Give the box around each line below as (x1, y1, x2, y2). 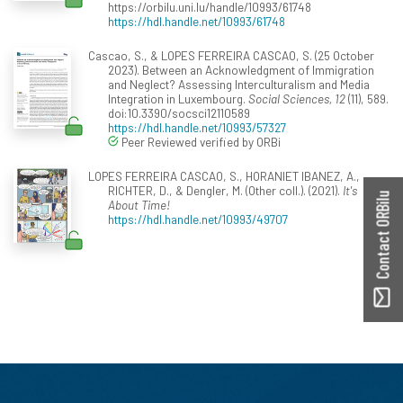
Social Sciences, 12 (248, 90, 345, 106)
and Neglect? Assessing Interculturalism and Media (108, 76, 370, 92)
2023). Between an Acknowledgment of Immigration (108, 61, 374, 77)
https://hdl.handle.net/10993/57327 (108, 119, 286, 135)
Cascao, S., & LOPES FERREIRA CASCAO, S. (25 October (87, 47, 374, 63)
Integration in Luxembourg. (108, 90, 248, 106)
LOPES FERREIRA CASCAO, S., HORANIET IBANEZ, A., (87, 167, 360, 184)
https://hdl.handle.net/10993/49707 (108, 210, 288, 227)
